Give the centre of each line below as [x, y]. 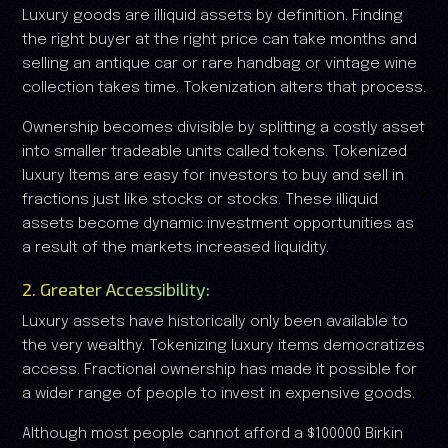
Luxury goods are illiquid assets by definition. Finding [212, 15]
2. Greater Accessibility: [116, 288]
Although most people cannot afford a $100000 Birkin [212, 433]
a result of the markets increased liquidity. [175, 247]
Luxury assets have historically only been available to [215, 321]
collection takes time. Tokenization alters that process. [224, 87]
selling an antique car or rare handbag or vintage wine [219, 63]
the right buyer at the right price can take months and [219, 39]
